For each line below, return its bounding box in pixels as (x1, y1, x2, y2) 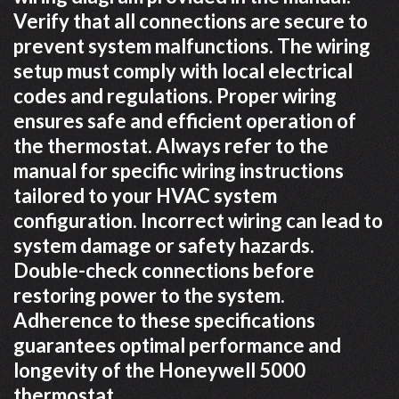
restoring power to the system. (13, 283, 285, 307)
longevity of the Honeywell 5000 (13, 358, 305, 382)
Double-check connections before (13, 258, 314, 282)
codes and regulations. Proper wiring (13, 84, 337, 108)
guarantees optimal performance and (13, 333, 341, 357)
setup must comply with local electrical (13, 59, 353, 83)
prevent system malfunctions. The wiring (13, 34, 370, 58)
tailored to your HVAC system (13, 183, 277, 208)
